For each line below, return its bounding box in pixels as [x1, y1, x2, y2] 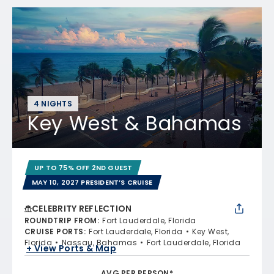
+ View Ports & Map [26, 242, 117, 255]
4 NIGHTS [34, 98, 72, 109]
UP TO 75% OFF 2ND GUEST [34, 162, 133, 172]
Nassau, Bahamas [61, 237, 138, 248]
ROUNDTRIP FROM [24, 215, 97, 226]
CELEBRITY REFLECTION [32, 202, 132, 215]
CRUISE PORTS [24, 226, 84, 237]
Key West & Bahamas [28, 109, 242, 137]
